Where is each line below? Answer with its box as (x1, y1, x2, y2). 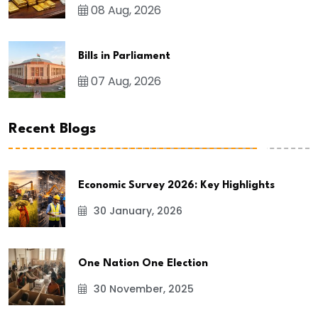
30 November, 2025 (91, 281, 194, 296)
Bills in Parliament (78, 51, 170, 62)
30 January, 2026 (91, 203, 182, 218)
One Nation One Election (78, 258, 208, 269)
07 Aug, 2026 (88, 73, 161, 90)
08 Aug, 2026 (88, 2, 161, 19)
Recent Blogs (9, 121, 96, 136)
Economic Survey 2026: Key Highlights (78, 180, 275, 191)
